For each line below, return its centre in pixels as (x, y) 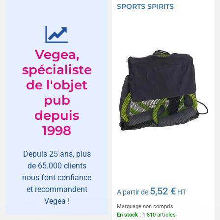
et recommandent (57, 189)
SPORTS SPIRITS (145, 6)
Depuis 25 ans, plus (57, 154)
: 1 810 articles (157, 215)
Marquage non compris (145, 206)
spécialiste (57, 69)
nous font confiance (57, 177)
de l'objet (57, 85)
